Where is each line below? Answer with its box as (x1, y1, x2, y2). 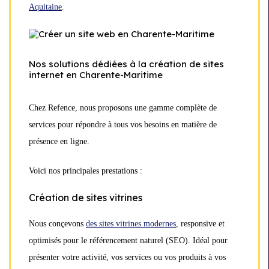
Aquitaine (29, 2, 62, 11)
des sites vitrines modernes (86, 219, 176, 229)
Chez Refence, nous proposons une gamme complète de (29, 103, 217, 113)
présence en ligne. (29, 137, 89, 147)
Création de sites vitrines (29, 192, 142, 204)
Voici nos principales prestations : (29, 166, 142, 176)
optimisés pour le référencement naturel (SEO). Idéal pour (29, 236, 228, 246)
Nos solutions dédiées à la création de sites (29, 58, 224, 70)
